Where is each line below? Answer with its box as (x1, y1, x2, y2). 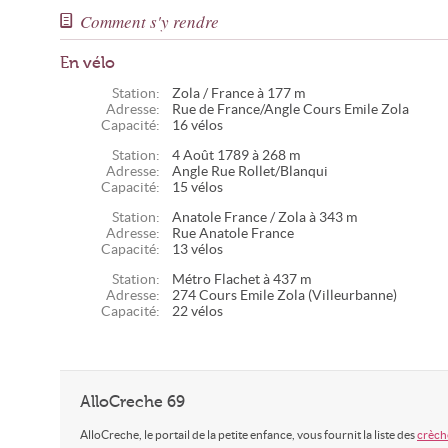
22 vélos (172, 304, 223, 319)
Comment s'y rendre (80, 10, 219, 33)
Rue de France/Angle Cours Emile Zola (172, 102, 409, 117)
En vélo (60, 54, 115, 72)
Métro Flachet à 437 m (172, 272, 311, 287)
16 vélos (172, 118, 223, 133)
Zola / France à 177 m (172, 86, 305, 101)
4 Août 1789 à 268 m (172, 148, 300, 163)
